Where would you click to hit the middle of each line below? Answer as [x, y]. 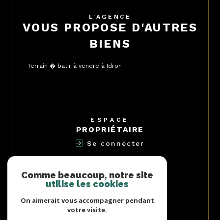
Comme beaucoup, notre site [87, 175]
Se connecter [116, 143]
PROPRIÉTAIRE [110, 129]
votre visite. [87, 210]
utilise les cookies [87, 184]
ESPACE [113, 120]
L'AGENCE [114, 16]
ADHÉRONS [110, 174]
